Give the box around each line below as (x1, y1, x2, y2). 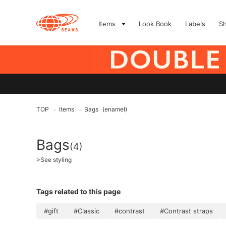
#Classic (74, 207, 99, 215)
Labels (185, 20, 205, 28)
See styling (40, 156, 72, 163)
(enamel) (102, 105, 127, 113)
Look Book (139, 20, 172, 28)
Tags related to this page (36, 187, 121, 196)
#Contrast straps (160, 207, 213, 215)
